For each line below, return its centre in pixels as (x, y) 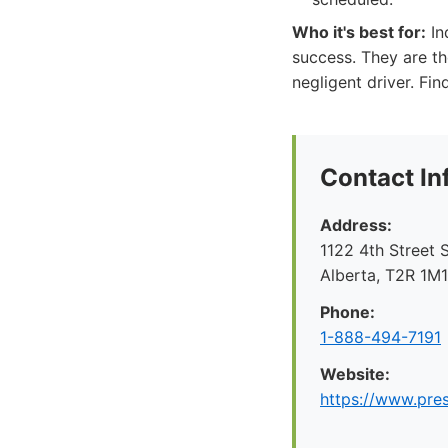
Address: (356, 225)
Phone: (347, 312)
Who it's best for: (359, 32)
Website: (355, 374)
